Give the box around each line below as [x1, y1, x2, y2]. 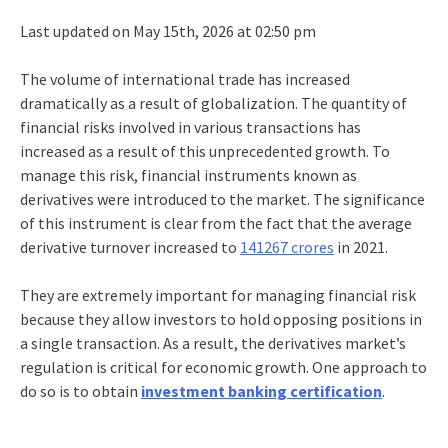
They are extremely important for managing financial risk [19, 284, 416, 305]
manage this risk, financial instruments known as [19, 164, 357, 185]
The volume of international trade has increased [19, 68, 350, 89]
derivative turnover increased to [19, 236, 240, 257]
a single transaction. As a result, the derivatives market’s [19, 332, 406, 353]
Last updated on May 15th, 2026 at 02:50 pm [19, 20, 316, 41]
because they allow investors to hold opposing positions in [19, 308, 422, 329]
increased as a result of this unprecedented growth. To [19, 140, 390, 161]
